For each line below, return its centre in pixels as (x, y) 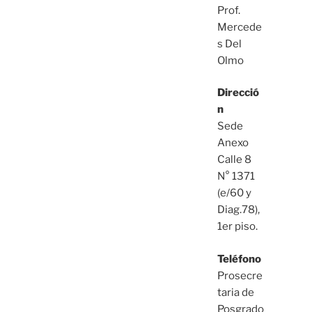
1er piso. (237, 227)
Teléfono (239, 259)
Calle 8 (234, 160)
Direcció (238, 93)
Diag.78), (238, 210)
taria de (235, 292)
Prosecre (240, 275)
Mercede (239, 27)
